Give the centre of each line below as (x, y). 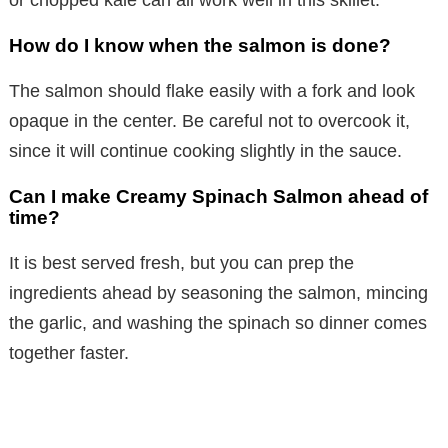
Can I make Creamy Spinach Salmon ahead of (218, 196)
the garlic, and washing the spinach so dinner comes (218, 322)
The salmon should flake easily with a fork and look (212, 90)
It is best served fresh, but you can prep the (181, 262)
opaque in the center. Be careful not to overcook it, (209, 120)
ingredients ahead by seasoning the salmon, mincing (218, 292)
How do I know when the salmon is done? (200, 45)
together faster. (69, 352)
